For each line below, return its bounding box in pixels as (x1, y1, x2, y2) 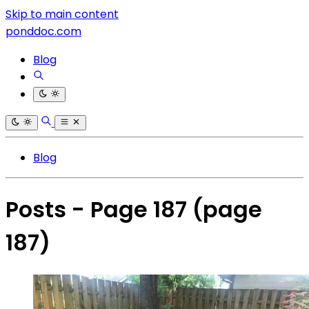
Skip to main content (6, 6, 119, 22)
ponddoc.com (6, 23, 81, 39)
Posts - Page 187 (6, 194, 192, 226)
